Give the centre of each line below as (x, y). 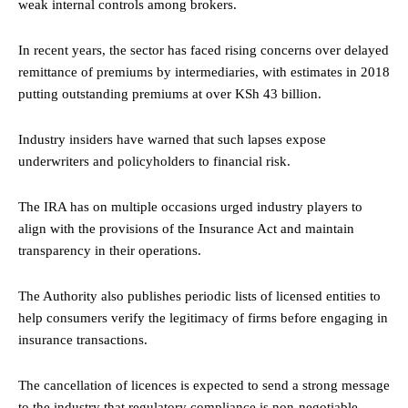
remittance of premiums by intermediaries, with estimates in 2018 (204, 71)
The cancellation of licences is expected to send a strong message (204, 385)
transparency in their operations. (110, 250)
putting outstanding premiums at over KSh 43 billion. (170, 93)
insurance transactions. (83, 339)
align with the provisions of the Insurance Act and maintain (186, 228)
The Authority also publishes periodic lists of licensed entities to (199, 296)
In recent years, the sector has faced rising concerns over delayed (204, 50)
